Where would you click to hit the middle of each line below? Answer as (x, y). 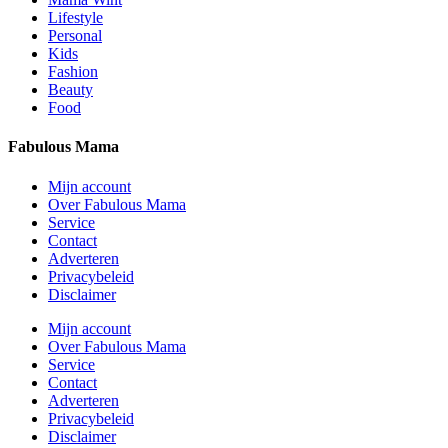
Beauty (70, 90)
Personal (75, 36)
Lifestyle (75, 18)
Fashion (73, 72)
